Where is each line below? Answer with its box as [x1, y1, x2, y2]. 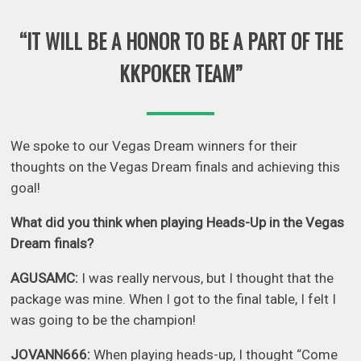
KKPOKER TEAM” [119, 58, 242, 88]
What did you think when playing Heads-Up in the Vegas [10, 214, 345, 231]
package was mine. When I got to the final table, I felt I [10, 291, 337, 308]
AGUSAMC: [10, 270, 79, 287]
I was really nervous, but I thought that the [78, 270, 334, 287]
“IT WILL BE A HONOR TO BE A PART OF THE [19, 26, 342, 56]
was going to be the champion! [10, 312, 197, 329]
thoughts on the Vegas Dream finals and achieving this [10, 159, 341, 176]
